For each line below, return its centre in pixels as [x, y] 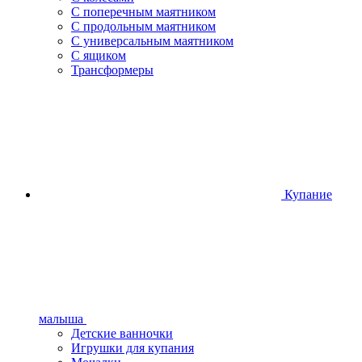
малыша [63, 319]
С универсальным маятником [152, 41]
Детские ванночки [122, 333]
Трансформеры [112, 70]
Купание [307, 194]
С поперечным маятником [143, 12]
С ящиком [99, 55]
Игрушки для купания [133, 348]
